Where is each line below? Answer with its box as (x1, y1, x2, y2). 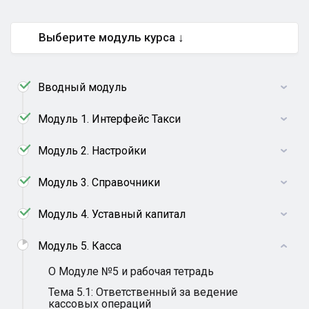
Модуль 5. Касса (38, 239, 121, 252)
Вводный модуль (38, 81, 127, 94)
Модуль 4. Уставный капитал (38, 208, 186, 221)
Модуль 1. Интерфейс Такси (38, 112, 181, 126)
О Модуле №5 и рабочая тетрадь (48, 265, 214, 278)
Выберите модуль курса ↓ (39, 30, 184, 44)
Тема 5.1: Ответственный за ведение (48, 286, 238, 299)
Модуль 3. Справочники (38, 176, 160, 189)
